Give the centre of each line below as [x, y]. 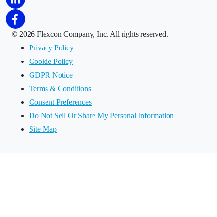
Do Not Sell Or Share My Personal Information [101, 116]
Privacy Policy [51, 48]
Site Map [43, 129]
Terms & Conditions [60, 89]
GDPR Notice [51, 75]
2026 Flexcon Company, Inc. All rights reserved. [94, 34]
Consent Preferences [60, 102]
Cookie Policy [51, 62]
